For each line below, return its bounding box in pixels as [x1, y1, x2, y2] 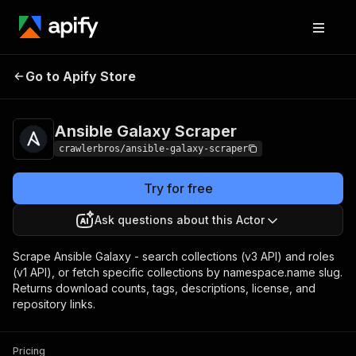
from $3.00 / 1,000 [239, 68, 328, 80]
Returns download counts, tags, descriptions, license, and [13, 281, 315, 295]
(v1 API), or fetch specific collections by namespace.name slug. [13, 265, 342, 279]
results [239, 80, 273, 93]
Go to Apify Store [25, 68, 136, 84]
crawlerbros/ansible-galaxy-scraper [59, 143, 248, 154]
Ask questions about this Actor [95, 213, 265, 226]
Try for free [143, 180, 213, 196]
